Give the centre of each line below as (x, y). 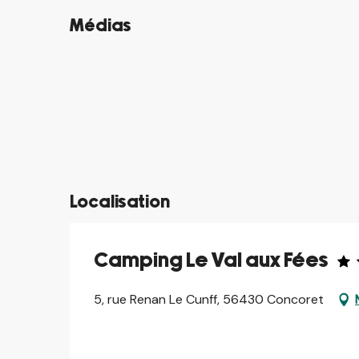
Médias (101, 26)
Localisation (120, 202)
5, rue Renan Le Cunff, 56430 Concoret (209, 299)
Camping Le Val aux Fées (211, 260)
